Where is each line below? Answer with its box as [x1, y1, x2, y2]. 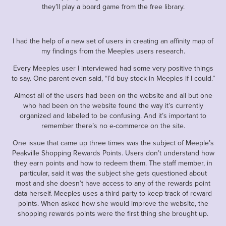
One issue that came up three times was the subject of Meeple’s [12, 137, 214, 148]
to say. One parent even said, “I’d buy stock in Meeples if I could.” [11, 73, 215, 83]
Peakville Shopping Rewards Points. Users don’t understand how [12, 147, 214, 158]
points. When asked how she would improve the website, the [18, 198, 208, 208]
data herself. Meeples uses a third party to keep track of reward [14, 188, 212, 198]
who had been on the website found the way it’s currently [23, 100, 203, 110]
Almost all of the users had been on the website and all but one [14, 90, 212, 100]
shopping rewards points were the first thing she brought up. [18, 208, 208, 218]
